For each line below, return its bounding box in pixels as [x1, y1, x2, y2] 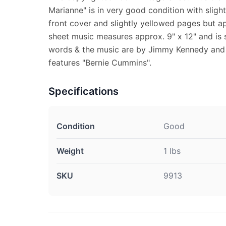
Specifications [48, 85, 119, 97]
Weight [56, 146, 84, 156]
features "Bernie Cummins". [48, 58, 151, 68]
